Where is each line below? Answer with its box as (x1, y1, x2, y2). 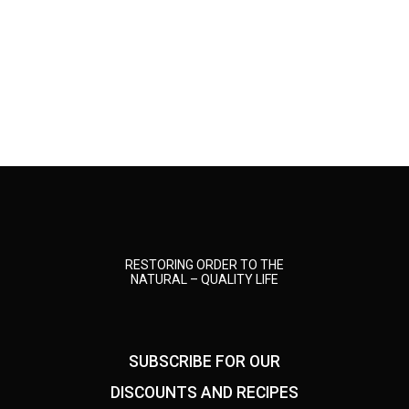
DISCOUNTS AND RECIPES (110, 383, 299, 402)
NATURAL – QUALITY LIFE (131, 272, 278, 288)
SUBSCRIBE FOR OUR (129, 351, 280, 371)
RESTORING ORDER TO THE (125, 257, 284, 273)
